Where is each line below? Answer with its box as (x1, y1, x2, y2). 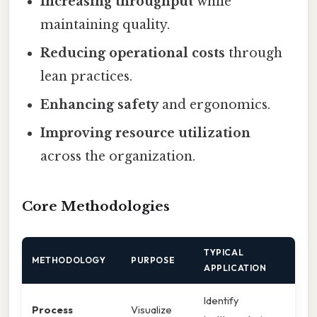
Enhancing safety (40, 97, 159, 113)
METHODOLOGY (32, 255, 106, 266)
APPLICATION (204, 263, 267, 274)
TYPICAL (204, 247, 244, 258)
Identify (204, 294, 238, 308)
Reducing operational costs (40, 45, 226, 62)
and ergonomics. (158, 97, 271, 113)
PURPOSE (131, 255, 175, 266)
